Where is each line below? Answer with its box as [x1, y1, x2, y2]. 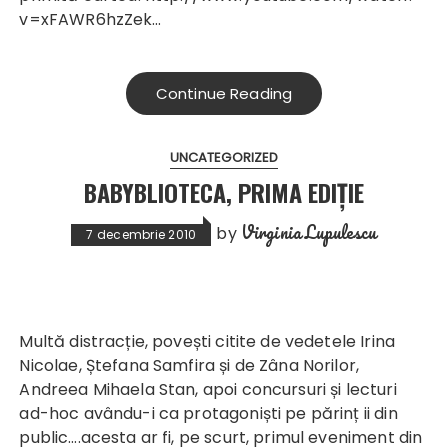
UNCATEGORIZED [169, 148, 279, 168]
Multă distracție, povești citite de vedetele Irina [19, 330, 395, 354]
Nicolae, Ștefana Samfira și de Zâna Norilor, [19, 354, 360, 378]
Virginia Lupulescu [240, 218, 377, 247]
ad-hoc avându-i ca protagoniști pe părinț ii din [19, 402, 398, 426]
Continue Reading [155, 83, 293, 105]
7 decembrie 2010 [86, 226, 197, 244]
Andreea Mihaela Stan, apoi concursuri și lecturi [19, 378, 397, 402]
